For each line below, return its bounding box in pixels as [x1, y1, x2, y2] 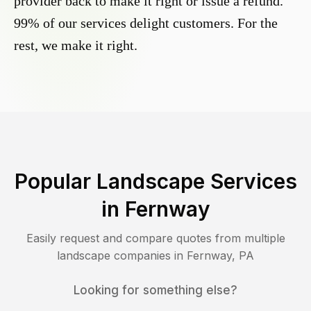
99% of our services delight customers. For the [14, 15, 278, 31]
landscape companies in [57, 249, 187, 263]
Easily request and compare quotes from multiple [26, 231, 285, 246]
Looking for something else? [74, 283, 237, 298]
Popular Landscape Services [14, 169, 297, 194]
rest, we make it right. [14, 37, 137, 53]
